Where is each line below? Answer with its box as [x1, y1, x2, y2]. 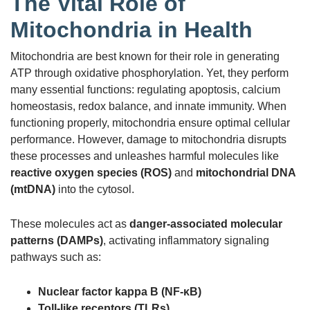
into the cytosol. [55, 183, 134, 195]
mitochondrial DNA [196, 166, 295, 179]
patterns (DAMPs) [10, 234, 103, 246]
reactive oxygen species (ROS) [10, 166, 172, 179]
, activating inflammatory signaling [103, 234, 269, 246]
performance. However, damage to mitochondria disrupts [10, 133, 286, 145]
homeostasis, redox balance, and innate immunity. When [10, 100, 286, 112]
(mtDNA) [10, 183, 55, 195]
